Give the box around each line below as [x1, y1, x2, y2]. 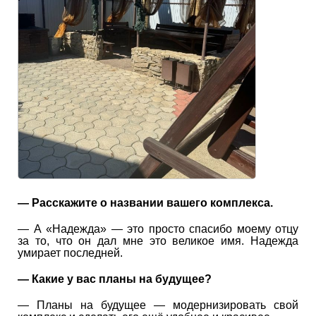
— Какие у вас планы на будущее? [18, 272, 212, 285]
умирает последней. [18, 246, 123, 259]
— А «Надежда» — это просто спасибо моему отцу [18, 222, 298, 235]
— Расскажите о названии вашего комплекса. [18, 196, 273, 209]
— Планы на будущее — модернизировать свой [18, 298, 298, 311]
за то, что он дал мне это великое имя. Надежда [18, 234, 298, 247]
